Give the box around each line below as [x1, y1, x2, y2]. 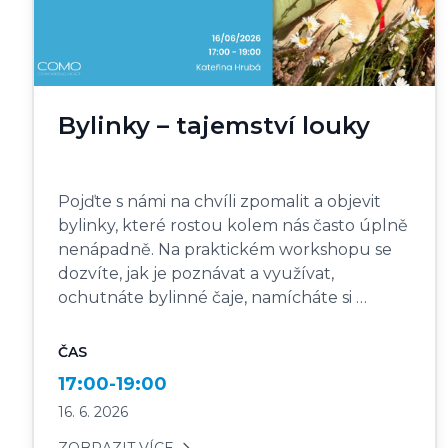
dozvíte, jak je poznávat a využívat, [58, 264, 334, 284]
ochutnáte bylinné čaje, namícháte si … [58, 288, 367, 308]
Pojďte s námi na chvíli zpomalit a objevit [58, 192, 381, 212]
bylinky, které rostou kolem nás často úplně [58, 216, 408, 236]
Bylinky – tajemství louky [58, 111, 370, 141]
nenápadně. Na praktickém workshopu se [58, 240, 392, 260]
